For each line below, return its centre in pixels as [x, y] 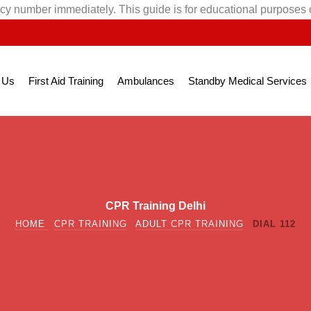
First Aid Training [66, 81]
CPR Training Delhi [155, 206]
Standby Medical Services [247, 81]
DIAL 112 [274, 224]
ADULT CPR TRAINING [190, 224]
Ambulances [146, 81]
